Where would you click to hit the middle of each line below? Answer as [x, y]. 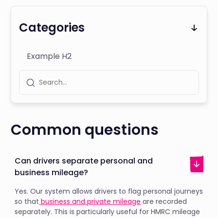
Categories [52, 27]
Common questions [85, 130]
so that [27, 201]
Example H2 [49, 56]
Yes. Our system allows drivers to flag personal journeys [109, 191]
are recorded [164, 201]
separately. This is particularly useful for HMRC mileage [108, 212]
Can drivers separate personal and [84, 161]
